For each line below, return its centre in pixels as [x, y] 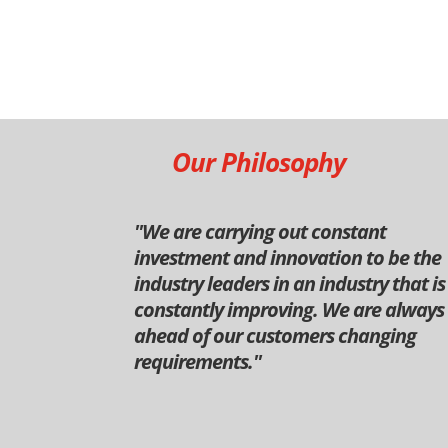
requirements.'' [198, 362]
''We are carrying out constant [260, 232]
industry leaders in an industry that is [290, 284]
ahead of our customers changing [275, 336]
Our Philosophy [259, 162]
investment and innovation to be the [288, 258]
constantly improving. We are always [289, 310]
